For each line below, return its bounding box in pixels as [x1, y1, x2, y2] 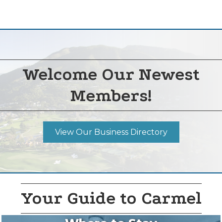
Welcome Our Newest [22, 64, 200, 85]
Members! [70, 86, 152, 106]
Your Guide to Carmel [20, 188, 202, 209]
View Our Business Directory [55, 127, 167, 137]
